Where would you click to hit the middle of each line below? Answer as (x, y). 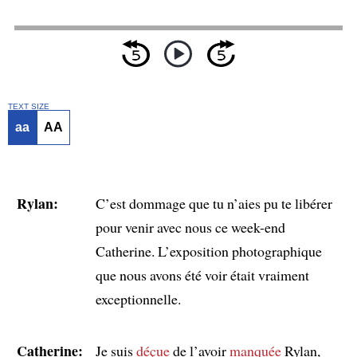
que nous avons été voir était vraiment (202, 275)
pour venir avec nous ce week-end (190, 227)
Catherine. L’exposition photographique (208, 251)
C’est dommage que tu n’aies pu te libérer (214, 203)
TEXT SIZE (28, 107)
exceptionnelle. (138, 298)
